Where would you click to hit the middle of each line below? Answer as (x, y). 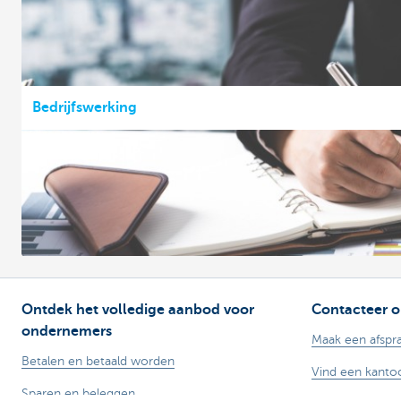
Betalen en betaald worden (98, 361)
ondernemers (67, 331)
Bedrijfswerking (85, 107)
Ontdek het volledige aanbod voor (138, 309)
